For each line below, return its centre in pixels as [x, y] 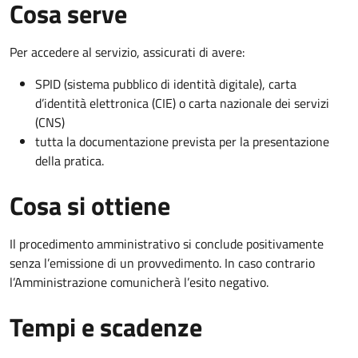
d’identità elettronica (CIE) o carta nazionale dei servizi [182, 103]
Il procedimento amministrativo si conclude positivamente [167, 243]
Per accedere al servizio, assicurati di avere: [127, 52]
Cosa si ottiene [90, 205]
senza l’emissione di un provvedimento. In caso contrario [162, 263]
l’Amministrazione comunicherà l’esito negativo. [139, 282]
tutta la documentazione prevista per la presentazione [182, 141]
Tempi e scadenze [106, 326]
